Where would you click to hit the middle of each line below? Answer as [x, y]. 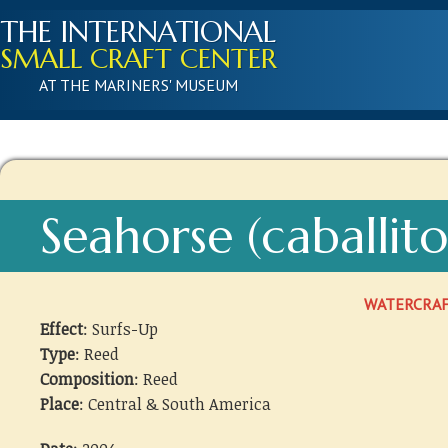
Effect [61, 329]
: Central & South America [175, 404]
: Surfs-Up [120, 329]
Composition [87, 379]
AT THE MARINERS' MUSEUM [138, 85]
